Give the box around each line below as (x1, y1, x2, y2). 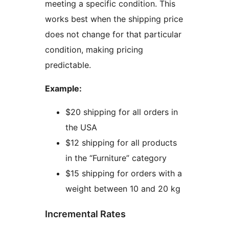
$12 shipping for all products (65, 138, 177, 148)
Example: (45, 83, 82, 94)
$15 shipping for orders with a (65, 168, 182, 179)
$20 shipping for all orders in (65, 107, 178, 118)
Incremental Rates (45, 209, 126, 220)
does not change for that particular (45, 29, 181, 40)
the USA (65, 122, 97, 133)
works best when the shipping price (45, 14, 183, 25)
